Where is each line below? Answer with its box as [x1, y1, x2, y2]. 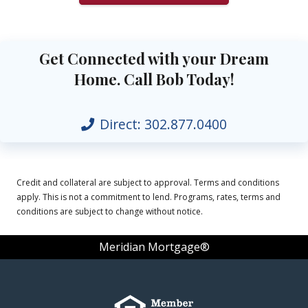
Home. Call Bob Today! [74, 69, 234, 90]
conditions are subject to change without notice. [16, 206, 203, 218]
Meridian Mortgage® [98, 239, 210, 255]
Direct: [99, 115, 144, 134]
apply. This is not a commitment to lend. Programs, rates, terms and [16, 191, 280, 203]
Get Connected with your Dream [39, 48, 269, 69]
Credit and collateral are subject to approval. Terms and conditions [16, 177, 279, 189]
